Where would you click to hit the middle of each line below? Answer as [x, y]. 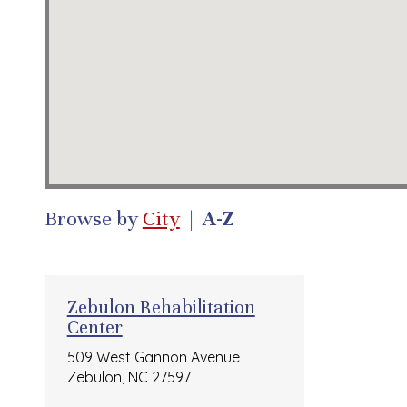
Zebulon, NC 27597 [129, 377]
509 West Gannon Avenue [153, 357]
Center [94, 327]
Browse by [93, 219]
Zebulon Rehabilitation [161, 307]
